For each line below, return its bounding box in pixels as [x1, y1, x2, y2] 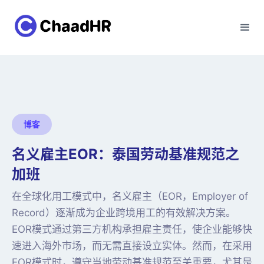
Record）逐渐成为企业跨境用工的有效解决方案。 [12, 207, 236, 219]
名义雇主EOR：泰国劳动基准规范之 [12, 146, 239, 163]
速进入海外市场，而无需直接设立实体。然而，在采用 [12, 240, 252, 252]
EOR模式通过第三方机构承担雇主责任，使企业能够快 [12, 223, 252, 235]
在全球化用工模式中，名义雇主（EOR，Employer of [12, 190, 248, 202]
